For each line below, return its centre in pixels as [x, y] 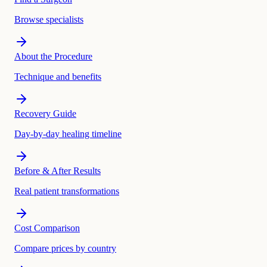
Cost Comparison [47, 228]
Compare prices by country [65, 248]
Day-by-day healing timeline [68, 133]
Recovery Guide [45, 113]
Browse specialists [49, 19]
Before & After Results [58, 170]
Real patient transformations [67, 191]
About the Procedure [53, 56]
